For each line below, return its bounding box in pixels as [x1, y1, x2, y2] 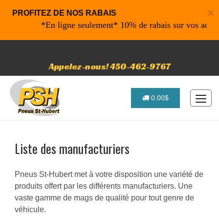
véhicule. [15, 205, 46, 214]
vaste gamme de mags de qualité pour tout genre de [15, 194, 194, 202]
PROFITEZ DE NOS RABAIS [12, 9, 116, 17]
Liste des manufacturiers [15, 139, 130, 157]
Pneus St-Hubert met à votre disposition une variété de [15, 170, 203, 178]
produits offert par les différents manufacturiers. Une [15, 182, 193, 190]
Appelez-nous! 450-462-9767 [48, 61, 171, 72]
